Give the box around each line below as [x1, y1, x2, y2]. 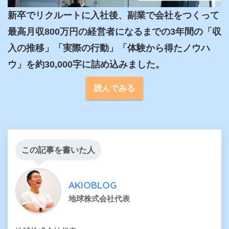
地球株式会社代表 [68, 194, 130, 203]
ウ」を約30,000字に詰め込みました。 [8, 59, 165, 70]
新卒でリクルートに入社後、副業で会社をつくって [8, 10, 219, 21]
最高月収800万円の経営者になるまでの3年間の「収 [8, 27, 221, 37]
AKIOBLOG [68, 179, 117, 192]
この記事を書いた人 [21, 146, 95, 155]
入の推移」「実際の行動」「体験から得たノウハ [8, 43, 210, 54]
